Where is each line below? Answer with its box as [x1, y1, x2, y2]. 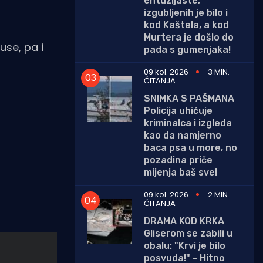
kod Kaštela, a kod [144, 19, 229, 31]
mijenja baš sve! [144, 166, 217, 178]
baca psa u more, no [144, 141, 237, 153]
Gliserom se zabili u [144, 227, 232, 239]
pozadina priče [144, 154, 213, 166]
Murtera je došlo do [144, 31, 234, 43]
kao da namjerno [144, 129, 221, 141]
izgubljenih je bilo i [144, 6, 228, 18]
